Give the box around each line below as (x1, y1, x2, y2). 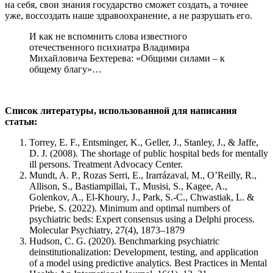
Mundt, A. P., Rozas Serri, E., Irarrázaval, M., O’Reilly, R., (29, 169, 257, 180)
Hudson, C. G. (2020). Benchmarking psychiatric (29, 235, 219, 246)
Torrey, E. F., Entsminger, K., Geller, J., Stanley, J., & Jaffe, (29, 136, 258, 147)
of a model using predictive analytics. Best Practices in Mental (29, 257, 267, 268)
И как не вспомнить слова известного (29, 30, 187, 41)
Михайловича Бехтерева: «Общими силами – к (29, 52, 225, 63)
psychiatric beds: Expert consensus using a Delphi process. (29, 213, 255, 224)
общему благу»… (29, 63, 102, 74)
